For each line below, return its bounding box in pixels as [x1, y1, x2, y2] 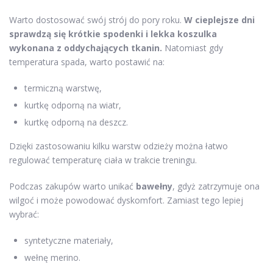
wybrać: [9, 208, 39, 220]
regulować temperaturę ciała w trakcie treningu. [9, 154, 197, 166]
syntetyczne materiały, [24, 235, 113, 246]
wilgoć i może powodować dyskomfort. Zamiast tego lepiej [9, 194, 243, 206]
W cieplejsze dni [184, 14, 255, 26]
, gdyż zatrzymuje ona [172, 180, 260, 192]
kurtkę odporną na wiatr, [24, 99, 121, 111]
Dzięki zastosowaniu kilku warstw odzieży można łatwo [9, 140, 228, 152]
